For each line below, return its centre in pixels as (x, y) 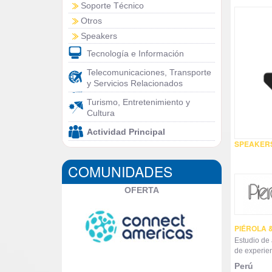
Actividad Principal (126, 132)
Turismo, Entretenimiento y (138, 102)
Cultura (101, 113)
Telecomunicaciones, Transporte (149, 72)
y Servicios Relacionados (135, 83)
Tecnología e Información (135, 53)
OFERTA (141, 190)
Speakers (99, 36)
